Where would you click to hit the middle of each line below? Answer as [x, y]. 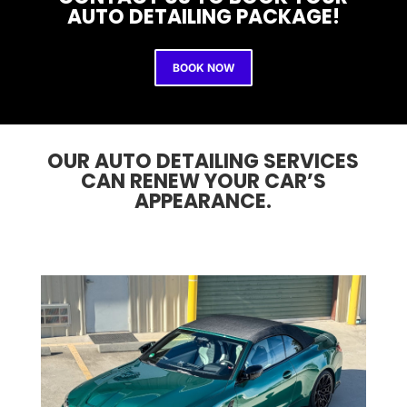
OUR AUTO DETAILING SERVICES [203, 161]
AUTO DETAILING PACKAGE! [203, 16]
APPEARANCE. [203, 201]
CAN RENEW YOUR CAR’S [203, 181]
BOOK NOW [203, 67]
